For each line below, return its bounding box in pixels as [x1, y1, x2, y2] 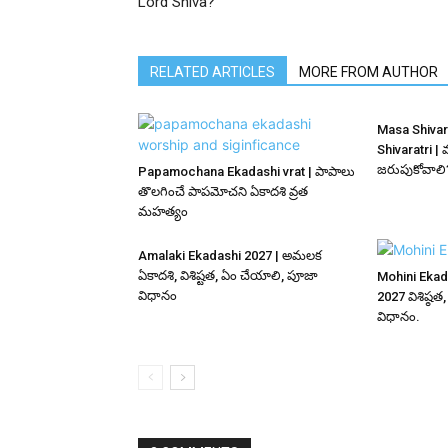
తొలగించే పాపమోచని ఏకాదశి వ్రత [138, 184, 308, 200]
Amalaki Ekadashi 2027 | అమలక [138, 248, 322, 264]
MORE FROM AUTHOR [299, 64, 438, 81]
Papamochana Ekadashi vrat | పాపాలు [138, 164, 355, 180]
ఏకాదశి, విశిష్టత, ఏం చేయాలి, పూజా [138, 268, 318, 284]
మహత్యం [138, 204, 188, 220]
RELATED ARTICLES [150, 64, 275, 81]
